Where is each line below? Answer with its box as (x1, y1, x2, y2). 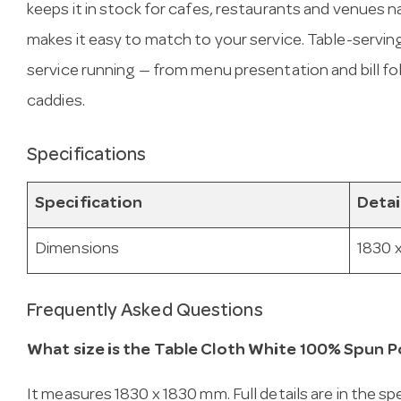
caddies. (27, 94, 85, 112)
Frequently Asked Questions (27, 302, 263, 321)
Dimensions (35, 241, 119, 259)
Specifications (27, 147, 147, 166)
